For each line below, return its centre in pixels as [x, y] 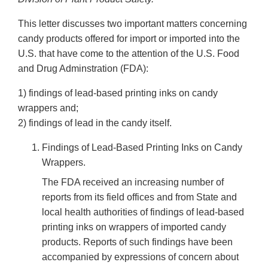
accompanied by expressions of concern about [140, 257]
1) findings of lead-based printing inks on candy [118, 93]
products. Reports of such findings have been [137, 242]
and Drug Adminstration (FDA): [83, 69]
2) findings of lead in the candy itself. [95, 123]
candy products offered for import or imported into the [129, 39]
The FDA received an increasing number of [133, 182]
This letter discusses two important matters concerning [133, 24]
